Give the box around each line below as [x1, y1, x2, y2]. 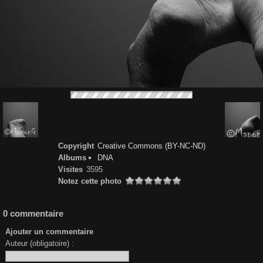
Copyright [58, 141, 94, 150]
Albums [58, 153, 86, 162]
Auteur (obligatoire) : [5, 239, 75, 248]
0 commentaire [3, 208, 63, 219]
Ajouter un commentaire [5, 227, 94, 237]
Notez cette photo [58, 177, 122, 186]
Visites [58, 165, 83, 174]
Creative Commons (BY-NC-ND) [97, 141, 205, 150]
